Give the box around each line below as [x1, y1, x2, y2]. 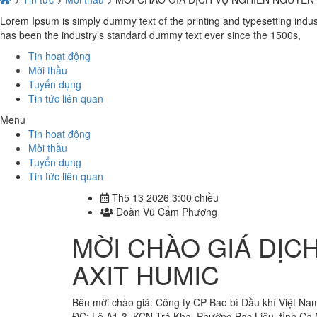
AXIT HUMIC [72, 256, 219, 293]
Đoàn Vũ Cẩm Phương [113, 204, 217, 219]
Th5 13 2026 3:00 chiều [109, 190, 219, 205]
